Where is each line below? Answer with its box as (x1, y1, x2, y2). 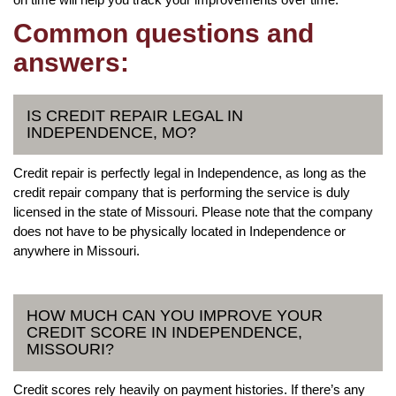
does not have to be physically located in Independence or (13, 223, 346, 239)
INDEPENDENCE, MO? (27, 123, 196, 141)
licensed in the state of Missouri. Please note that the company (13, 203, 373, 219)
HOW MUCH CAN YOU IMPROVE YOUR (27, 306, 323, 324)
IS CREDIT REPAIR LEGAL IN (27, 106, 243, 125)
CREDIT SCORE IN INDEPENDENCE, (27, 323, 302, 341)
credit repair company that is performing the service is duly (13, 184, 350, 200)
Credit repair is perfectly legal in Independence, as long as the (13, 164, 366, 180)
